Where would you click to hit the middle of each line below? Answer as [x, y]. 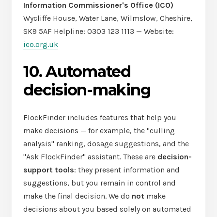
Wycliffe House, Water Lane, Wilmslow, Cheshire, [108, 18]
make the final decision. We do [77, 196]
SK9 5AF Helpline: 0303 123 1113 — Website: [99, 31]
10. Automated [77, 71]
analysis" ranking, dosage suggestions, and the [106, 144]
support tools [49, 170]
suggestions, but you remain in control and [100, 183]
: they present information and [127, 170]
